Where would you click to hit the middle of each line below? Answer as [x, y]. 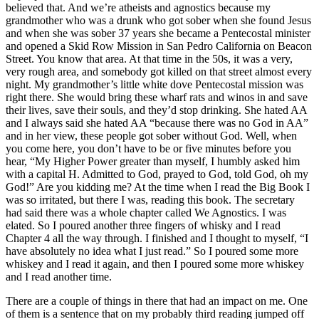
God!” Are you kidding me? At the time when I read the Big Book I [158, 187]
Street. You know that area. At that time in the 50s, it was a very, [149, 58]
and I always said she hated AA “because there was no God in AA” [157, 122]
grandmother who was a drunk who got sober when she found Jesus [158, 20]
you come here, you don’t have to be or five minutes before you [148, 148]
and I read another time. [59, 276]
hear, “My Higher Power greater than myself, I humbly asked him [153, 161]
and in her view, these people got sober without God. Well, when [151, 135]
